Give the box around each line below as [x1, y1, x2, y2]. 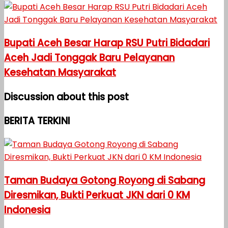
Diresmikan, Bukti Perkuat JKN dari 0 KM [4, 188, 190, 202]
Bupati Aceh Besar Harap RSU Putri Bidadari [4, 36, 210, 50]
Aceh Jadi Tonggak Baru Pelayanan [4, 50, 175, 65]
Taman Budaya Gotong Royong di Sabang [4, 173, 205, 187]
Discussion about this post [4, 90, 129, 104]
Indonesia [4, 203, 50, 217]
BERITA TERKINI [4, 114, 70, 128]
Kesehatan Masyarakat [4, 65, 116, 79]
